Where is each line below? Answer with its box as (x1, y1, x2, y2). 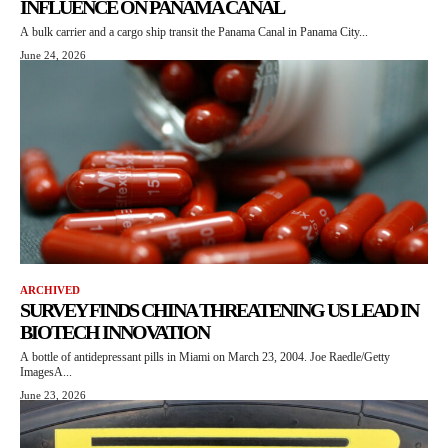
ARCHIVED (20, 284, 80, 297)
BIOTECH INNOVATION (20, 321, 209, 344)
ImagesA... (20, 365, 72, 380)
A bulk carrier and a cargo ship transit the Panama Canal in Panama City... (20, 25, 368, 40)
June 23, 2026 (20, 389, 86, 402)
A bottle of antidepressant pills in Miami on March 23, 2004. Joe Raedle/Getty (20, 350, 390, 365)
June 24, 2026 (20, 49, 86, 62)
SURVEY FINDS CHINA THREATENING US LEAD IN (20, 299, 418, 322)
